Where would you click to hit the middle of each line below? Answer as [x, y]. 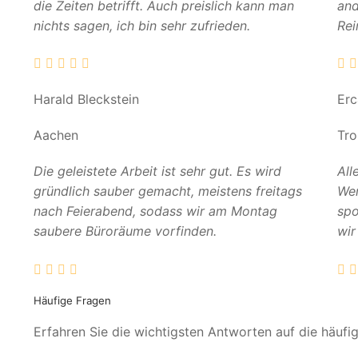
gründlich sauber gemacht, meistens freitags [168, 191]
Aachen [56, 135]
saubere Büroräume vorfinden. [127, 231]
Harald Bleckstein [86, 99]
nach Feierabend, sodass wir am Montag [155, 211]
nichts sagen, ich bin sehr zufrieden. [142, 25]
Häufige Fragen [72, 300]
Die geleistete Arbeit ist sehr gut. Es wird [157, 171]
